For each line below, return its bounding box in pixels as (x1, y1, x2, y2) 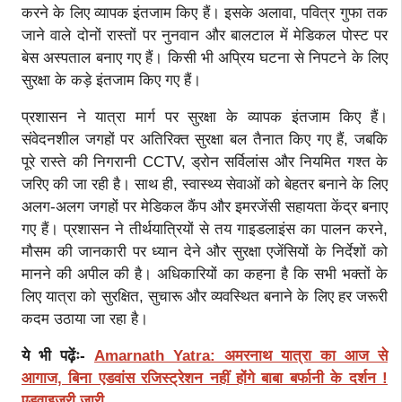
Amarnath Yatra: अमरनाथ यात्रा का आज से (94, 346, 388, 364)
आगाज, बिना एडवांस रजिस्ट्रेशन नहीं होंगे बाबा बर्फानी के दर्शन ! (22, 369, 388, 387)
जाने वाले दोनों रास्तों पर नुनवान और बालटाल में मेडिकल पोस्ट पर (22, 26, 388, 44)
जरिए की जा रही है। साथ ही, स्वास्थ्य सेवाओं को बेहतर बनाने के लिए (22, 175, 388, 193)
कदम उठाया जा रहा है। (22, 310, 148, 328)
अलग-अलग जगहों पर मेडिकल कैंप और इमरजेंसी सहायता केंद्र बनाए (22, 197, 388, 215)
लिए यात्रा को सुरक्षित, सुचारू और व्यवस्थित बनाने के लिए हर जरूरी (22, 287, 388, 305)
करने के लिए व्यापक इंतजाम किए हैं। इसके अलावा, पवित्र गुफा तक (22, 4, 388, 22)
